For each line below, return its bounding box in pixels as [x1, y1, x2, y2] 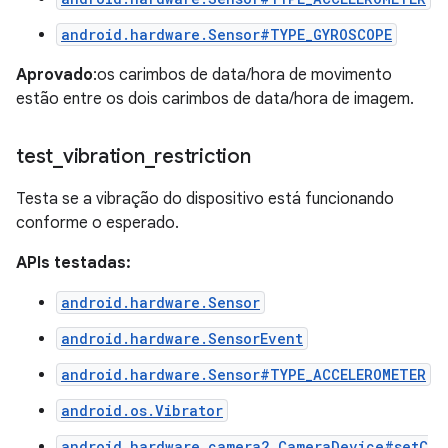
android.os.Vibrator [61, 400, 223, 420]
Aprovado [16, 64, 93, 85]
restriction [154, 143, 251, 169]
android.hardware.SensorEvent [61, 328, 303, 348]
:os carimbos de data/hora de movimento [93, 64, 392, 85]
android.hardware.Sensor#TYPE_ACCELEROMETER [61, 364, 426, 384]
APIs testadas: [16, 252, 131, 273]
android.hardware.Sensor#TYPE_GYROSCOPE [61, 24, 392, 44]
